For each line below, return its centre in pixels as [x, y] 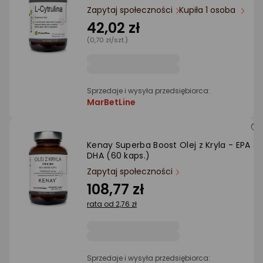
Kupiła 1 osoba [208, 10]
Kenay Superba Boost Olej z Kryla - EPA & [173, 145]
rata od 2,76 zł [112, 204]
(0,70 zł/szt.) [107, 40]
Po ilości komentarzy [85, 52]
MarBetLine [111, 102]
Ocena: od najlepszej [85, 18]
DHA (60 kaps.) [119, 156]
